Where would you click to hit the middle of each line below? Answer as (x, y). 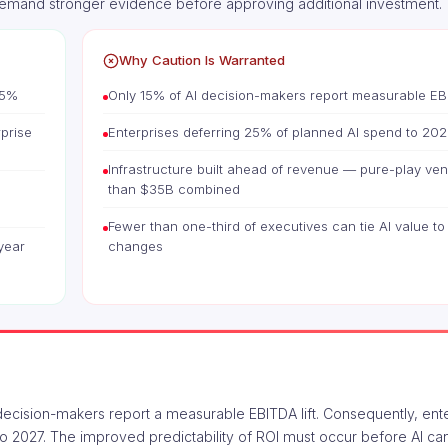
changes (135, 246)
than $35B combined (174, 189)
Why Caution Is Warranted (202, 60)
